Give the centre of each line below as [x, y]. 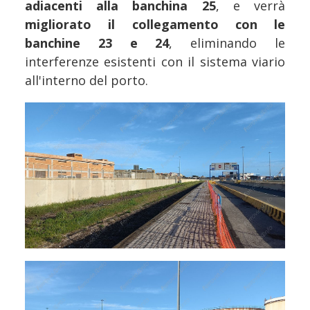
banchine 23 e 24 [97, 43]
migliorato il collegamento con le [155, 24]
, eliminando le [227, 43]
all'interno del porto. [86, 80]
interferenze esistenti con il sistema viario [155, 61]
